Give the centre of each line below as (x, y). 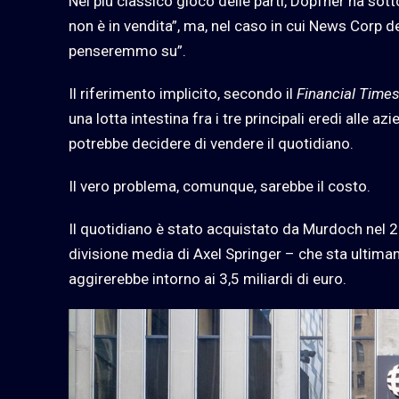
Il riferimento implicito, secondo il (183, 93)
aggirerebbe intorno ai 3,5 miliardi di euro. (208, 278)
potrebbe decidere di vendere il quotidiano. (211, 143)
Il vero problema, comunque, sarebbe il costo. (220, 186)
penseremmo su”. (127, 50)
